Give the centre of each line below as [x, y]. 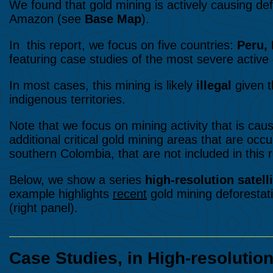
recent [130, 193]
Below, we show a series [77, 179]
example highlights [61, 193]
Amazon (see [47, 19]
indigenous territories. [67, 99]
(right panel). [44, 207]
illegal [214, 85]
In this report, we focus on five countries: [123, 45]
